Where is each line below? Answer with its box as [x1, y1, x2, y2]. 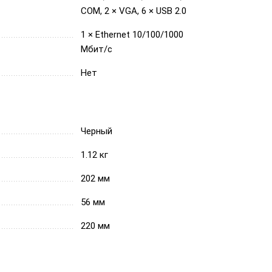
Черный [81, 126, 112, 137]
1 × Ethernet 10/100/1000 [81, 29, 183, 40]
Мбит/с [81, 44, 112, 55]
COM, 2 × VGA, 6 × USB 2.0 [81, 5, 186, 16]
